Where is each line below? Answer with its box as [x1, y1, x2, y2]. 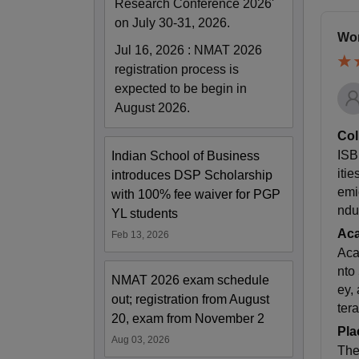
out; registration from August [111, 292, 269, 306]
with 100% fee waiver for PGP [111, 187, 280, 201]
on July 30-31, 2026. [115, 15, 230, 30]
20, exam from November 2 [111, 311, 264, 325]
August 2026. [115, 100, 190, 115]
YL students [111, 206, 178, 220]
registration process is [115, 62, 239, 76]
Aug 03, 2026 [111, 333, 170, 345]
